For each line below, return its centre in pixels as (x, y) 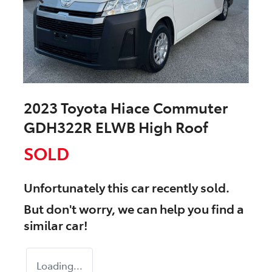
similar (45, 225)
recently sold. (189, 187)
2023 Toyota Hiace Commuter (126, 107)
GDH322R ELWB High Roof (116, 127)
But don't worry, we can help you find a (134, 209)
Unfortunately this (77, 187)
